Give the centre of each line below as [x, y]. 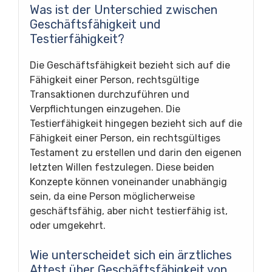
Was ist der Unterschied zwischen [124, 10]
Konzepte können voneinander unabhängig [128, 182]
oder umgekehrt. [68, 226]
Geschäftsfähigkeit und [95, 24]
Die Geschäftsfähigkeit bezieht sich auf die [130, 65]
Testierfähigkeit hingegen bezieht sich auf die [136, 124]
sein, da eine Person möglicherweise [112, 196]
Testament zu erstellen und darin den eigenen [136, 153]
